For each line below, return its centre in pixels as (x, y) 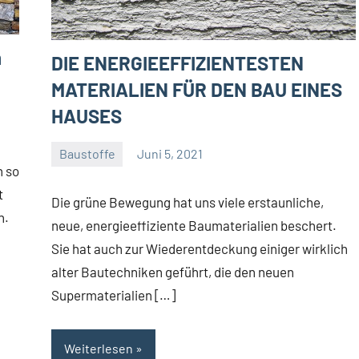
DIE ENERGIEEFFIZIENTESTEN (177, 63)
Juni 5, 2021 (170, 154)
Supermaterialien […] (113, 295)
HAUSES (87, 115)
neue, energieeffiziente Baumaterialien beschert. (194, 226)
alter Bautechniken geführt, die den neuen (173, 272)
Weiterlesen (99, 348)
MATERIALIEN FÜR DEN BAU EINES (197, 89)
